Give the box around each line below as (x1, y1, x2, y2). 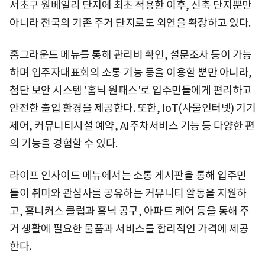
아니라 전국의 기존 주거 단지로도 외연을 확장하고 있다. (9, 15, 251, 30)
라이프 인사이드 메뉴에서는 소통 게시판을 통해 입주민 (9, 168, 247, 182)
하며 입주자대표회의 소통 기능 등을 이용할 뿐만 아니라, (9, 65, 252, 79)
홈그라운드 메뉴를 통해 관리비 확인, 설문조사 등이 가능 (9, 47, 252, 62)
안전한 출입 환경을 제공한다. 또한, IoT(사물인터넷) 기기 (9, 101, 256, 115)
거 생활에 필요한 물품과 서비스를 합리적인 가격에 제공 (9, 221, 248, 235)
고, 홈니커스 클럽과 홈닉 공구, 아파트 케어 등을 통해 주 (9, 203, 250, 218)
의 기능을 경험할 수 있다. (9, 136, 118, 150)
